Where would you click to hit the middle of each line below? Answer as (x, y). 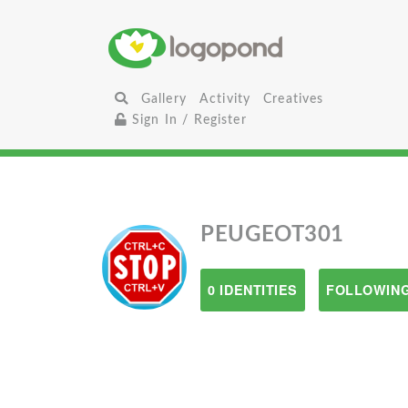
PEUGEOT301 (272, 235)
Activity (225, 99)
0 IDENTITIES (253, 290)
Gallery (163, 99)
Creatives (294, 99)
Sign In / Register (187, 120)
